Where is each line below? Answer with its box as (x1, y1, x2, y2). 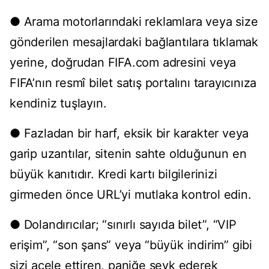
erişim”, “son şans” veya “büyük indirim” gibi (10, 238, 252, 253)
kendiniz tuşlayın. (10, 96, 107, 111)
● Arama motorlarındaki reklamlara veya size (10, 14, 258, 29)
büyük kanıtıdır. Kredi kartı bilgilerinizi (10, 167, 217, 182)
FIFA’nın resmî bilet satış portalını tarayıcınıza (10, 76, 257, 91)
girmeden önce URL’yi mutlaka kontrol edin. (10, 187, 252, 202)
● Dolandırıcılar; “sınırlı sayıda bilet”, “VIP (10, 217, 237, 232)
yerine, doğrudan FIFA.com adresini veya (10, 55, 237, 70)
